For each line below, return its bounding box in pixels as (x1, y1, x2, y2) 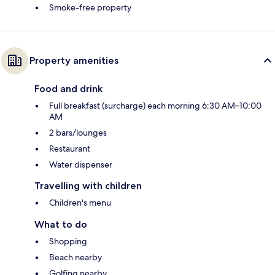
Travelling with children (34, 179, 142, 192)
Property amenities (29, 54, 118, 66)
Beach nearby (49, 251, 102, 263)
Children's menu (49, 196, 111, 208)
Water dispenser (49, 158, 112, 170)
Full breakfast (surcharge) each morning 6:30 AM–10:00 (49, 99, 261, 111)
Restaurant (49, 142, 90, 154)
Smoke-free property (49, 1, 131, 13)
